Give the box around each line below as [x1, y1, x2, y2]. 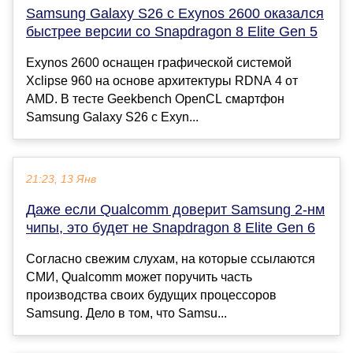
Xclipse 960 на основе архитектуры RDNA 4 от [26, 73, 298, 87]
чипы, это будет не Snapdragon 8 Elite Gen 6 [26, 219, 315, 236]
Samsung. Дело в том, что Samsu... [26, 306, 227, 320]
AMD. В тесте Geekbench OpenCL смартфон [26, 91, 284, 106]
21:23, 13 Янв [26, 173, 96, 185]
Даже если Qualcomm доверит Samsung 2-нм [26, 201, 325, 217]
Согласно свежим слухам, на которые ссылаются [26, 251, 315, 266]
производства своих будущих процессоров [26, 288, 277, 302]
